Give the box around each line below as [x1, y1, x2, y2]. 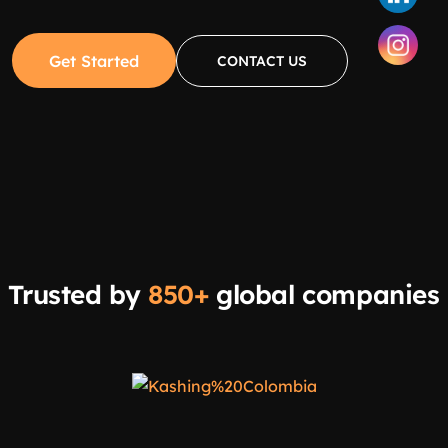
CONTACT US [217, 51, 307, 70]
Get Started [49, 50, 139, 71]
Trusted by [8, 278, 148, 312]
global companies [208, 278, 440, 312]
